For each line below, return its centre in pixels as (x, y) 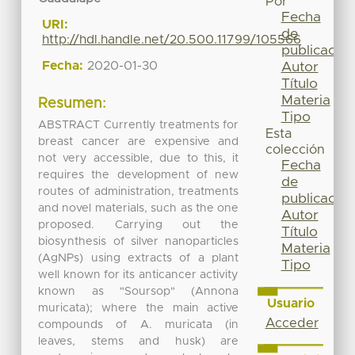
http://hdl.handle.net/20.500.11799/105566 (172, 40)
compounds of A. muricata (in (139, 324)
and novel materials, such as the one (139, 208)
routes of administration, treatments (139, 191)
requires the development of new (139, 175)
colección (295, 150)
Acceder (292, 323)
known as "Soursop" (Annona (139, 291)
